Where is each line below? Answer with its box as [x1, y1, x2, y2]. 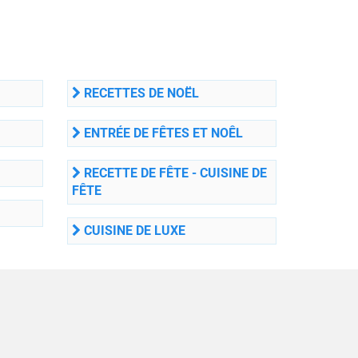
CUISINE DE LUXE [80, 223, 185, 238]
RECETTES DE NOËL [80, 86, 199, 101]
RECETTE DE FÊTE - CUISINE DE [80, 165, 267, 181]
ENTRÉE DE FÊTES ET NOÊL [80, 125, 243, 141]
